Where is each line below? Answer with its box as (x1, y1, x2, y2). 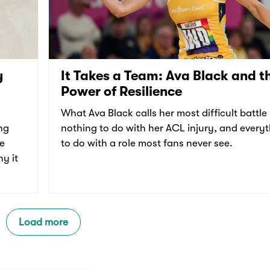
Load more (19, 216, 68, 228)
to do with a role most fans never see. (61, 137, 233, 149)
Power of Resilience (61, 84, 182, 99)
